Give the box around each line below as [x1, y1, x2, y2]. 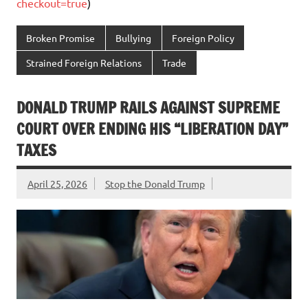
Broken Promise [26, 31, 96, 44]
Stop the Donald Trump [104, 177, 205, 190]
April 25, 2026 [27, 177, 87, 190]
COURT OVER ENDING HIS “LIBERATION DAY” [16, 118, 288, 140]
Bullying [115, 31, 152, 44]
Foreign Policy [171, 31, 234, 44]
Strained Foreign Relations [26, 56, 142, 69]
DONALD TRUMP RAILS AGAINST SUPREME [16, 96, 280, 118]
